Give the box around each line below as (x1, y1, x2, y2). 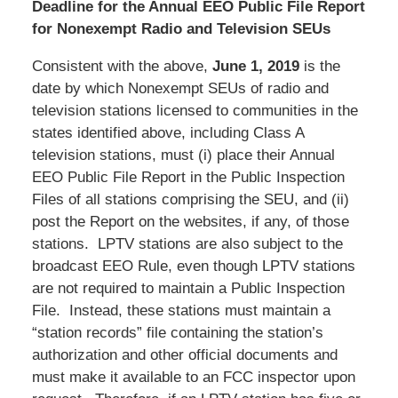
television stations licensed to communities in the (31, 101, 358, 119)
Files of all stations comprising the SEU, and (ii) (31, 190, 349, 208)
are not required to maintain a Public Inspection (31, 279, 345, 297)
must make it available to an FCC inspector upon (31, 368, 355, 386)
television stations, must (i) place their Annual (31, 146, 335, 163)
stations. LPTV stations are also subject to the (31, 235, 343, 252)
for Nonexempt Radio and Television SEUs (31, 20, 330, 37)
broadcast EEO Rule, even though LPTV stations (31, 257, 355, 275)
